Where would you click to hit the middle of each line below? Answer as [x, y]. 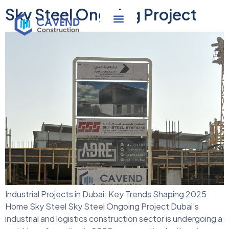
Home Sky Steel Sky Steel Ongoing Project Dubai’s [102, 207]
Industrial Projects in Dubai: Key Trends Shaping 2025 [106, 194]
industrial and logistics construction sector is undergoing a [114, 219]
